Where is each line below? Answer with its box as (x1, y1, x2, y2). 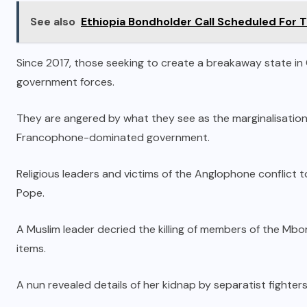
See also (30, 14, 75, 29)
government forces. (16, 74, 114, 89)
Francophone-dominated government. (16, 130, 210, 145)
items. (16, 241, 46, 256)
